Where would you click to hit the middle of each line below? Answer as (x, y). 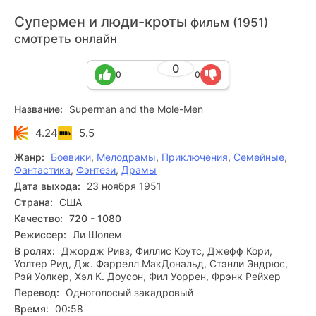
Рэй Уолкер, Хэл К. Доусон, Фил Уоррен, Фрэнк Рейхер (147, 276)
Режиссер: (40, 235)
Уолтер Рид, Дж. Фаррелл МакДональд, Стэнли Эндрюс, (151, 263)
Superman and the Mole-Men (136, 109)
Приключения (195, 157)
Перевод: (37, 292)
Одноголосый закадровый (129, 292)
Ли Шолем (97, 235)
